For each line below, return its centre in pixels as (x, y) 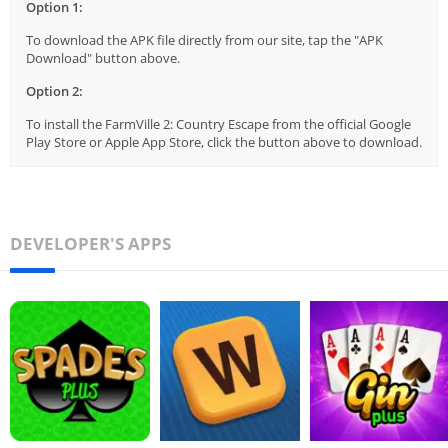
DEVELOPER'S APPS (90, 243)
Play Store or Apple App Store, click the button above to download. (224, 141)
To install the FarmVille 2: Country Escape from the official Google (218, 123)
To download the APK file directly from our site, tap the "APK (204, 39)
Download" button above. (103, 57)
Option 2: (54, 90)
